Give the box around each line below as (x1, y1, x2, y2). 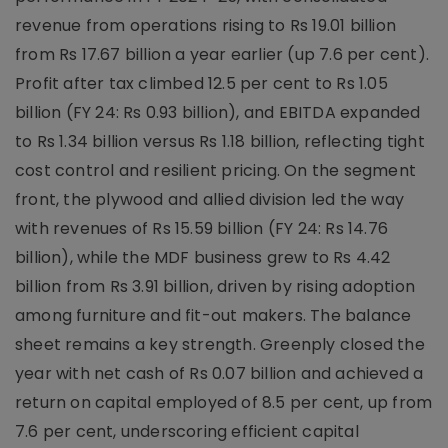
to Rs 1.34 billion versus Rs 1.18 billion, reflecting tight (15, 129, 425, 153)
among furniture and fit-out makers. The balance (15, 303, 412, 327)
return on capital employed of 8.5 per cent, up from (15, 390, 433, 414)
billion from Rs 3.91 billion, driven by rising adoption (15, 274, 416, 298)
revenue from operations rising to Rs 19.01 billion (15, 13, 397, 37)
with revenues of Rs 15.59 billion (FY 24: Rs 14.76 (15, 216, 389, 240)
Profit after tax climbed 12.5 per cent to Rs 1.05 (15, 71, 388, 95)
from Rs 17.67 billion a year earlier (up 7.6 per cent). (15, 42, 430, 66)
